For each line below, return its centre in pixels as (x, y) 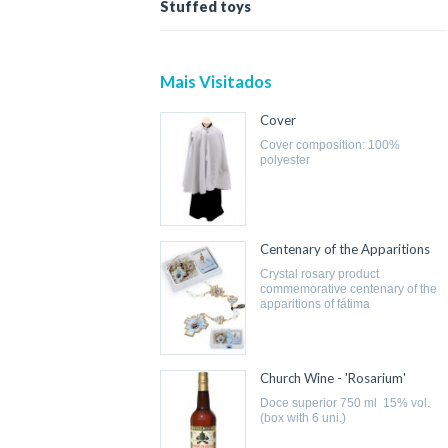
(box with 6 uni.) (303, 418)
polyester (285, 160)
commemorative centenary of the (349, 289)
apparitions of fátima (315, 304)
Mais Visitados (216, 81)
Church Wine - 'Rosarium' (333, 378)
